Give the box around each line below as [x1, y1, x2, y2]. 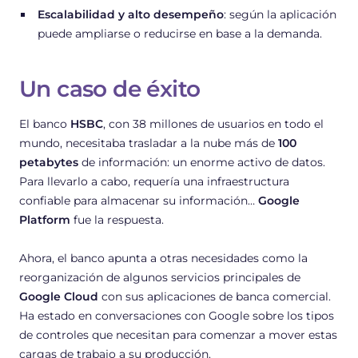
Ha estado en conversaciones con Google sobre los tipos [19, 308, 334, 324]
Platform [19, 213, 70, 228]
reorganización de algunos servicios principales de [19, 270, 300, 285]
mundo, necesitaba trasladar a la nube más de [19, 136, 278, 151]
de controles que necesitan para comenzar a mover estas [19, 328, 337, 343]
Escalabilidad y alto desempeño [37, 7, 224, 22]
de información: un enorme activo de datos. [78, 155, 325, 170]
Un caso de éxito [19, 75, 201, 103]
